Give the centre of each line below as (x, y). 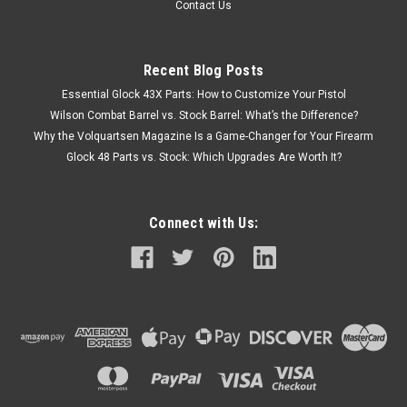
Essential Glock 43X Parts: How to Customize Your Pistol (203, 94)
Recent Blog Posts (203, 70)
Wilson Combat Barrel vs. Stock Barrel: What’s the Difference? (203, 115)
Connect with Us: (203, 223)
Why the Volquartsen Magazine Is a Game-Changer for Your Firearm (203, 136)
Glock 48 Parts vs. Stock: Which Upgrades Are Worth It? (203, 157)
